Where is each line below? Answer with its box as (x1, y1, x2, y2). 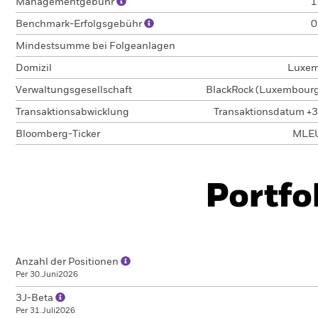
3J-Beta (16, 293, 55, 303)
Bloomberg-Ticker (16, 129, 100, 139)
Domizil (16, 63, 52, 73)
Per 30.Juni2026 (16, 270, 78, 278)
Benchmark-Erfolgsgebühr (16, 19, 144, 29)
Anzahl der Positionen (16, 257, 121, 267)
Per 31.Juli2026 (16, 307, 75, 314)
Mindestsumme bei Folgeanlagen (16, 41, 175, 51)
